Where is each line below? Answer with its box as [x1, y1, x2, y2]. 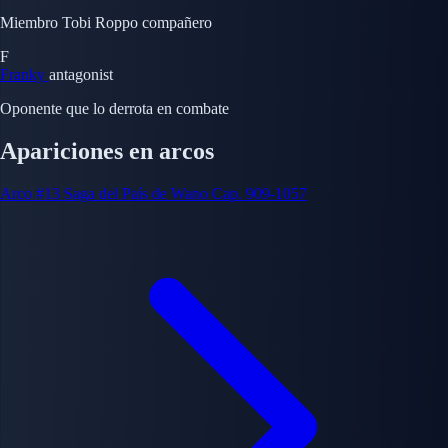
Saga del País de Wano [64, 185, 208, 203]
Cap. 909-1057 [212, 185, 307, 203]
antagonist [49, 66, 113, 84]
